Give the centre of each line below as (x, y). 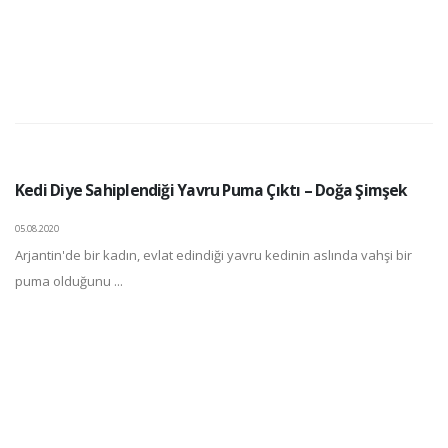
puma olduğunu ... (69, 281)
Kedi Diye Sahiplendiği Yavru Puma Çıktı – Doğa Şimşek (211, 190)
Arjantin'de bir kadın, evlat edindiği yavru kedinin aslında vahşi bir (213, 255)
